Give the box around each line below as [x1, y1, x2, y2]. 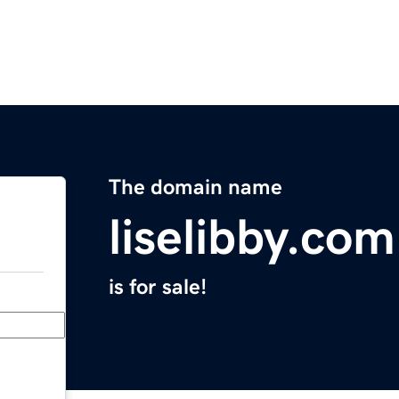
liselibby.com [109, 212, 395, 263]
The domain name [109, 176, 282, 199]
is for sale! [109, 276, 207, 298]
